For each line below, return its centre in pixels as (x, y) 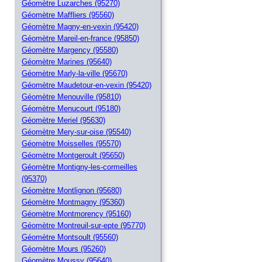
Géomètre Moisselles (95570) (71, 144)
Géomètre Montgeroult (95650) (73, 156)
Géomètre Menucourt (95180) (71, 109)
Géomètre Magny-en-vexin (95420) (80, 27)
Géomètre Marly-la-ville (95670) (75, 74)
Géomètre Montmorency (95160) (76, 214)
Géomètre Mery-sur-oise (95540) (76, 132)
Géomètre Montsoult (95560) (70, 237)
